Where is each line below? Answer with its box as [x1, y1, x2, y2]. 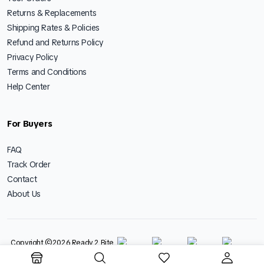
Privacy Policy [7, 51, 58, 62]
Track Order [7, 159, 51, 170]
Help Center [7, 81, 50, 92]
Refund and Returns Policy [7, 37, 104, 48]
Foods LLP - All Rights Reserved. [10, 249, 114, 259]
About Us [7, 188, 41, 199]
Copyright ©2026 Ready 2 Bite [11, 238, 114, 248]
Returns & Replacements [7, 7, 97, 18]
